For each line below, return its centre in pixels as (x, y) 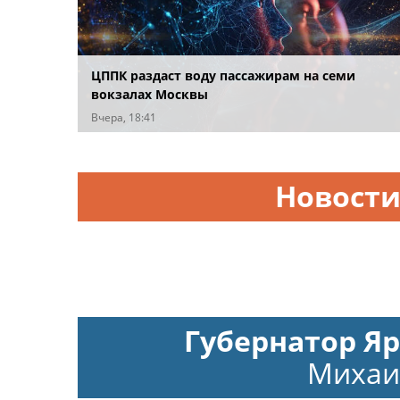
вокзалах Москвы (150, 94)
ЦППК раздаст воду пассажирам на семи (223, 75)
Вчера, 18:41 (124, 117)
